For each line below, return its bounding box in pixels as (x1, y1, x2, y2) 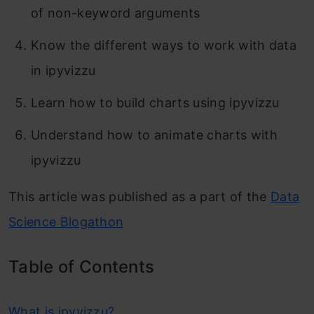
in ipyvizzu (31, 63, 96, 78)
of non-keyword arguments (31, 6, 200, 20)
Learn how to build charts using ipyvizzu (31, 95, 280, 110)
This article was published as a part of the (8, 189, 271, 204)
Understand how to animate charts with (31, 128, 278, 142)
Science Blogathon (8, 214, 124, 229)
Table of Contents (8, 257, 155, 277)
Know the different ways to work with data (31, 38, 297, 53)
